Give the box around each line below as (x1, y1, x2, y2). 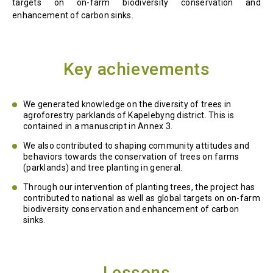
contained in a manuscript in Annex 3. (23, 121, 173, 132)
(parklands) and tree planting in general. (23, 163, 183, 173)
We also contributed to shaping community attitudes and (23, 141, 250, 151)
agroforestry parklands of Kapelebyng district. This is (23, 110, 235, 121)
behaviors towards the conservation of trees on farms (23, 152, 239, 162)
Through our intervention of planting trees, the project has (23, 182, 255, 193)
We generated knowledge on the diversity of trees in (23, 99, 232, 110)
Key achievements (63, 59, 210, 80)
